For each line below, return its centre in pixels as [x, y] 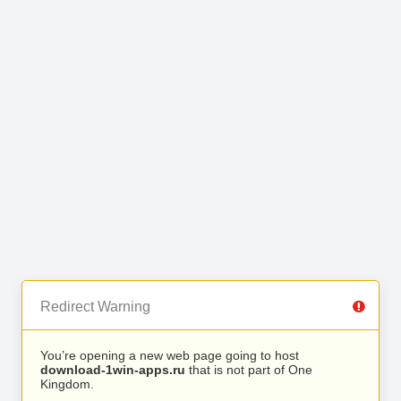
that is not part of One [249, 370]
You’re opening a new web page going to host [170, 355]
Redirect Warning [95, 307]
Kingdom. [67, 384]
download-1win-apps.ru [113, 370]
